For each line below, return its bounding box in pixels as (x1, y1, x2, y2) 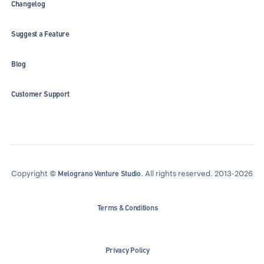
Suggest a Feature (11, 29, 70, 39)
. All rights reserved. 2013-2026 (140, 169, 253, 179)
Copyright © (11, 169, 58, 179)
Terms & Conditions (97, 203, 158, 213)
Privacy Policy (105, 246, 150, 255)
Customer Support (11, 90, 70, 99)
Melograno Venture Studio (58, 169, 141, 179)
